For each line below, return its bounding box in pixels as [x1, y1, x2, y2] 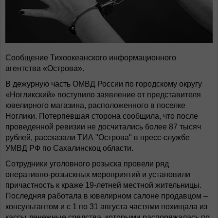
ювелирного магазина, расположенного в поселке [5, 101, 185, 109]
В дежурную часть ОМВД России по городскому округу [5, 79, 202, 88]
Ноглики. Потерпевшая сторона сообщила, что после [5, 111, 198, 120]
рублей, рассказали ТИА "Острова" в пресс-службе [5, 133, 190, 142]
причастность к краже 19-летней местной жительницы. [5, 181, 201, 189]
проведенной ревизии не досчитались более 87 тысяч [5, 122, 201, 131]
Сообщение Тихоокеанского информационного [5, 53, 176, 62]
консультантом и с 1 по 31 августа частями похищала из [5, 202, 207, 211]
